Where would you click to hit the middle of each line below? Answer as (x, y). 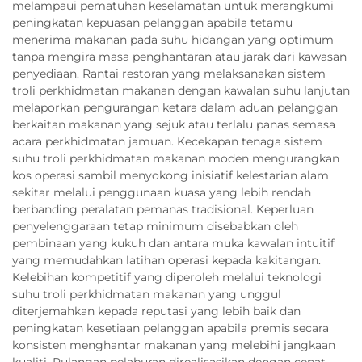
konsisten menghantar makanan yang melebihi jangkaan (174, 345)
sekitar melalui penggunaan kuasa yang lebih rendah (162, 192)
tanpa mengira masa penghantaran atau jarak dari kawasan (179, 56)
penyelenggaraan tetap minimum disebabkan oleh (155, 226)
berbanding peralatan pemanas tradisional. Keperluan (163, 209)
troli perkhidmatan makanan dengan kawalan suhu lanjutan (181, 90)
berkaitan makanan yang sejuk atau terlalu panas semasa (174, 124)
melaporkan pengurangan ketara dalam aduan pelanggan (175, 107)
